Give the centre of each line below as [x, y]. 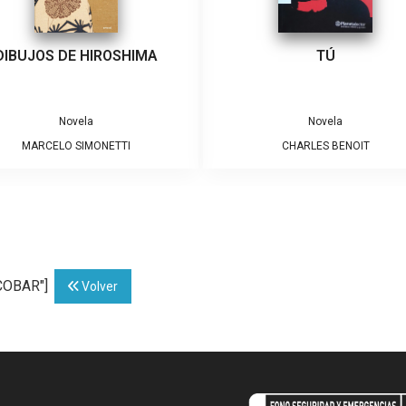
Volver [98, 286]
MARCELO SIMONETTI [76, 145]
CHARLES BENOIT [325, 145]
